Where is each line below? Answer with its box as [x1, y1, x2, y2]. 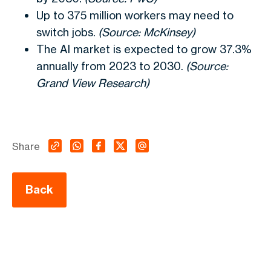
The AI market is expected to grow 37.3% [36, 42, 252, 56]
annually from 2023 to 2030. [36, 59, 186, 73]
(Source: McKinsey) [98, 25, 195, 39]
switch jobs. [36, 25, 98, 39]
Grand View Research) [36, 76, 149, 90]
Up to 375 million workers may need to [36, 8, 233, 22]
